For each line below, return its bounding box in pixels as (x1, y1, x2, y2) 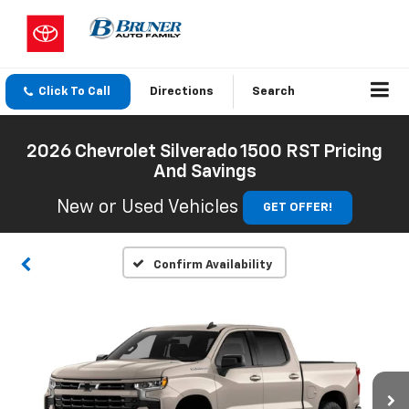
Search (252, 86, 295, 99)
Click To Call (38, 86, 110, 99)
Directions (150, 86, 214, 99)
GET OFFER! (263, 202, 332, 215)
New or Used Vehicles (57, 198, 238, 217)
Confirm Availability (152, 259, 272, 272)
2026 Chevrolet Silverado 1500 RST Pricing (26, 142, 383, 162)
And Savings (152, 163, 257, 182)
